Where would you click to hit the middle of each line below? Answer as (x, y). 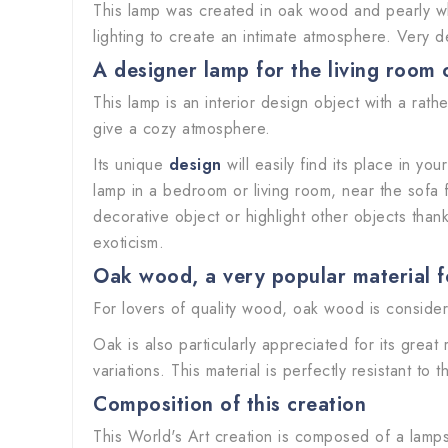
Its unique (131, 164)
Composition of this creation (229, 404)
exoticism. (128, 242)
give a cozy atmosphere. (182, 128)
